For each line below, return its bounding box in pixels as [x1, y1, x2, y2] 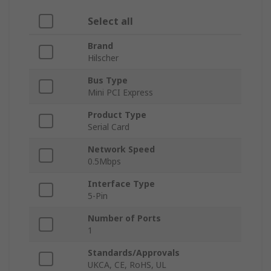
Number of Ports [88, 212, 161, 224]
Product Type [88, 109, 146, 121]
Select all [88, 15, 133, 28]
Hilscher [88, 52, 119, 64]
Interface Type [88, 178, 155, 190]
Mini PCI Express [88, 87, 153, 99]
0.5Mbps [88, 155, 121, 168]
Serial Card [88, 121, 129, 133]
